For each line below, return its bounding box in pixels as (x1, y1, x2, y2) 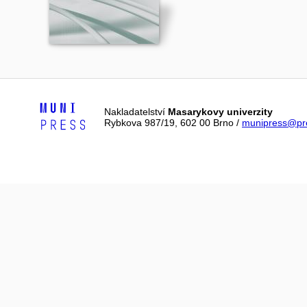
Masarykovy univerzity (168, 106, 273, 117)
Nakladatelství (104, 106, 168, 117)
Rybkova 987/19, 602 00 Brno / (104, 117, 242, 128)
